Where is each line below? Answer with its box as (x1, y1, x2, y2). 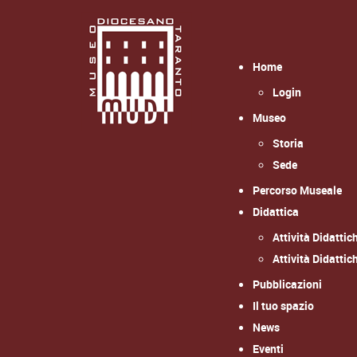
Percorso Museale (253, 182, 342, 198)
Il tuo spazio (253, 298, 314, 313)
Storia (273, 135, 304, 151)
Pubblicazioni (253, 277, 322, 292)
